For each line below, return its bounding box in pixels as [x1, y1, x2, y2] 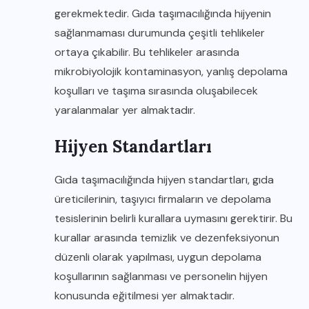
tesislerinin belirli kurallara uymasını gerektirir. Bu [54, 211, 292, 226]
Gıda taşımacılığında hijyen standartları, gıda [54, 172, 274, 187]
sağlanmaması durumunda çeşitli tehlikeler [54, 26, 265, 40]
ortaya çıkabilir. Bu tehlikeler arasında [54, 45, 239, 59]
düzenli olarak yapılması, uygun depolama [54, 250, 261, 264]
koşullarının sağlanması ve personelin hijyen [54, 269, 268, 283]
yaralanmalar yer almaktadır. [54, 103, 195, 117]
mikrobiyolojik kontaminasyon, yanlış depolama [54, 64, 288, 79]
